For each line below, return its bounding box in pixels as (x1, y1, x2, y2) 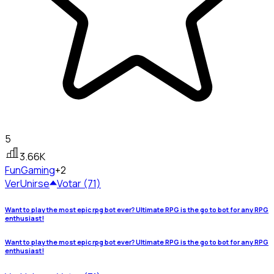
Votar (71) (57, 177, 101, 191)
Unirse (20, 177, 50, 191)
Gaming (21, 163, 55, 177)
